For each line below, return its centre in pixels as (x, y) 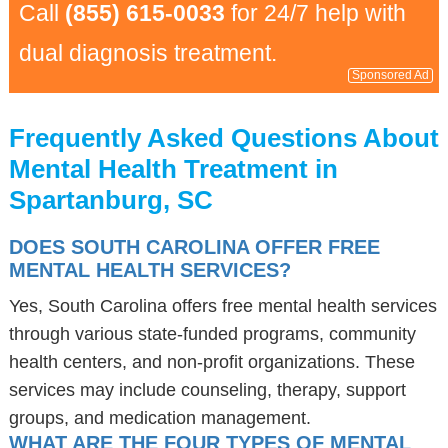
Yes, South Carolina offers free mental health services (222, 306)
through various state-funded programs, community (212, 334)
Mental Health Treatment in (173, 169)
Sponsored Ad (391, 75)
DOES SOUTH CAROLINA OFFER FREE (194, 247)
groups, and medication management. (159, 418)
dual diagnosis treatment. (147, 53)
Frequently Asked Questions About (223, 138)
